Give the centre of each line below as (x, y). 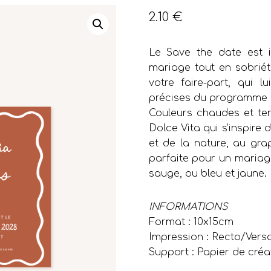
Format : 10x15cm (191, 222)
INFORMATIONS (188, 207)
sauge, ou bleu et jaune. (207, 174)
